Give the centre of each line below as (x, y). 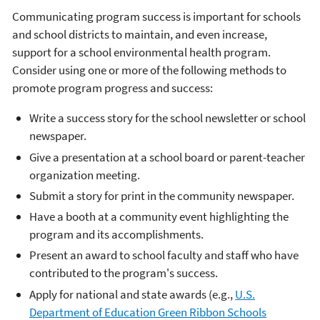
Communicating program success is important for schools (156, 17)
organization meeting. (85, 175)
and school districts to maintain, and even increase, (140, 35)
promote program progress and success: (112, 88)
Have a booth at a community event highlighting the (159, 217)
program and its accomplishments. (116, 235)
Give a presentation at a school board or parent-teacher (167, 157)
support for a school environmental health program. (141, 52)
